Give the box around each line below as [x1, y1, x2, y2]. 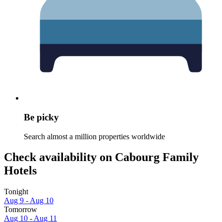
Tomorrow [4, 205, 37, 214]
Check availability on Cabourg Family [4, 151, 199, 164]
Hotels [4, 164, 37, 177]
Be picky [24, 111, 59, 122]
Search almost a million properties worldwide [24, 132, 165, 141]
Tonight [4, 187, 28, 196]
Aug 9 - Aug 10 [4, 196, 54, 205]
